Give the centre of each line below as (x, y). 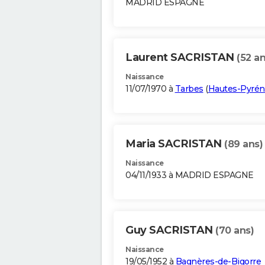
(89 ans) (243, 144)
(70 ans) (235, 231)
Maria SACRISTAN (175, 144)
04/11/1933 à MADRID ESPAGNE (190, 175)
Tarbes (189, 89)
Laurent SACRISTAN (181, 58)
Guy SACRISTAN (170, 230)
